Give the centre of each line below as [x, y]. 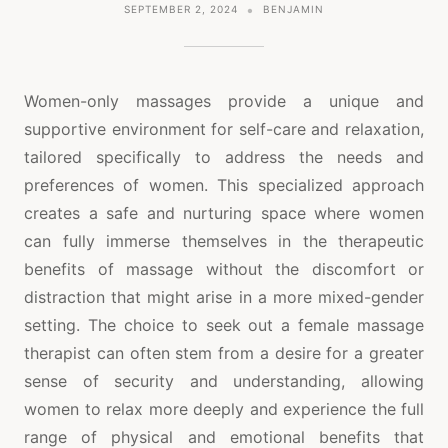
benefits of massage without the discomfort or [224, 268]
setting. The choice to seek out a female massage [224, 324]
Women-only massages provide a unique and [224, 100]
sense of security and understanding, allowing [224, 380]
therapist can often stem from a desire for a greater [224, 352]
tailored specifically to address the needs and [224, 156]
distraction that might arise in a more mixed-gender [224, 296]
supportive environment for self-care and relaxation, [224, 128]
